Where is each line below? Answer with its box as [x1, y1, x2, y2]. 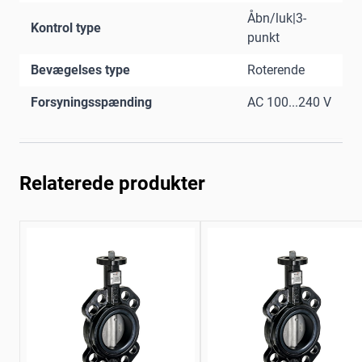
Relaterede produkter [19, 172, 205, 196]
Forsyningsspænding [31, 95, 152, 111]
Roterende [247, 62, 305, 78]
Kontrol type [31, 20, 101, 36]
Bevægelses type [31, 62, 130, 78]
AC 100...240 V [247, 95, 331, 111]
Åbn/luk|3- [247, 11, 306, 27]
